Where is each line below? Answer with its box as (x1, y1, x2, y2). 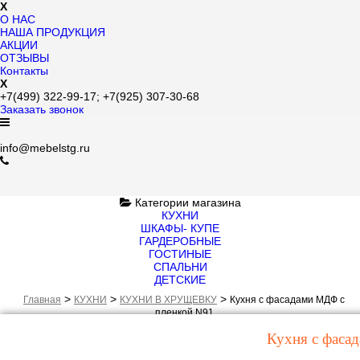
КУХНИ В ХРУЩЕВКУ (120, 294, 217, 305)
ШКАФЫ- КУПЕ (141, 222, 219, 235)
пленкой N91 (154, 307, 214, 318)
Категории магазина (131, 196, 241, 209)
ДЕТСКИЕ (154, 273, 206, 286)
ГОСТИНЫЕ (149, 247, 211, 260)
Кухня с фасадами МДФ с (230, 294, 345, 305)
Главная (23, 294, 61, 305)
